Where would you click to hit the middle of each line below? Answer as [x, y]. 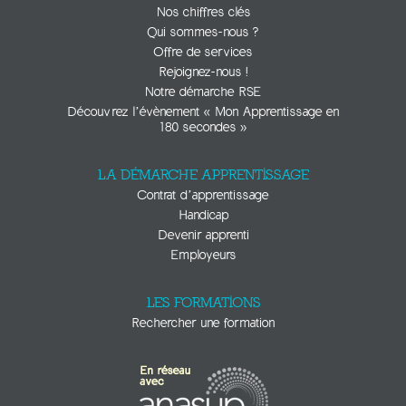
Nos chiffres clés [203, 12]
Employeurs [203, 255]
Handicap [203, 215]
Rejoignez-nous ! [203, 72]
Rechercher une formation [203, 323]
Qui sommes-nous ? [203, 32]
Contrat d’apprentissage [203, 195]
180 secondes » [203, 127]
